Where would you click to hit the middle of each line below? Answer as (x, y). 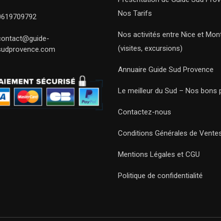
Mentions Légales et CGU (159, 154)
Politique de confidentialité (160, 176)
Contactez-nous (145, 112)
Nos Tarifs (135, 13)
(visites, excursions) (150, 48)
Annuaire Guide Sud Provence (166, 70)
